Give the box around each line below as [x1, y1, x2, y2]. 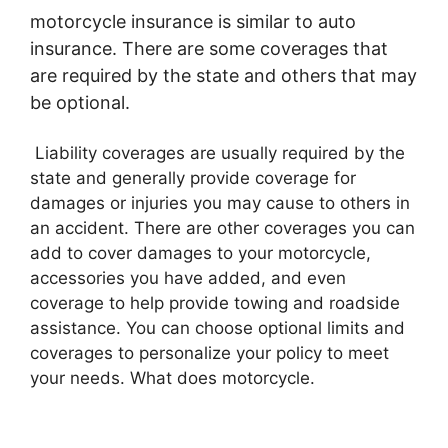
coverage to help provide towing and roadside [30, 293, 400, 313]
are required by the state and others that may [30, 64, 417, 86]
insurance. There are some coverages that [30, 37, 388, 59]
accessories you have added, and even [30, 268, 346, 288]
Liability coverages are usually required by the [30, 143, 405, 163]
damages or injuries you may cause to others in [30, 193, 410, 213]
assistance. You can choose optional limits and [30, 318, 405, 338]
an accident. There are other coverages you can [30, 218, 415, 238]
